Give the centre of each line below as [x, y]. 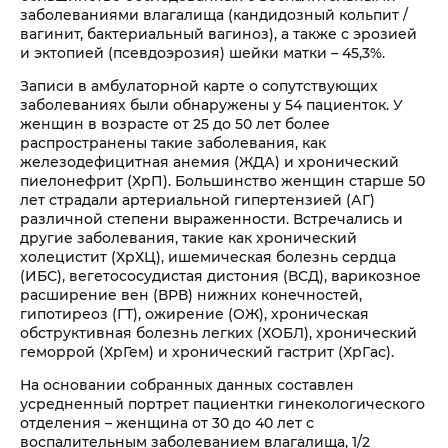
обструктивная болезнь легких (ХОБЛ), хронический [218, 333]
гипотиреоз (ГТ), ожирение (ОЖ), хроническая [194, 314]
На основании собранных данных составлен [187, 385]
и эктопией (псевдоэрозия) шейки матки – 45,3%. [202, 53]
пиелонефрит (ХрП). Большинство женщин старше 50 [222, 181]
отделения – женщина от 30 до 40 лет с [167, 423]
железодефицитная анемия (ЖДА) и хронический [209, 162]
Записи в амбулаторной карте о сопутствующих [199, 86]
